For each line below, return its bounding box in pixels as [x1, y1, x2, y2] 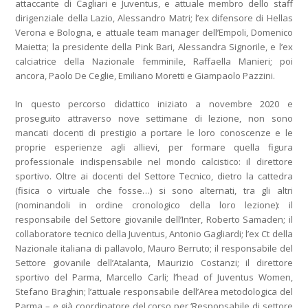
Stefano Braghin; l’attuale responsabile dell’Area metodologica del [15, 285, 293, 298]
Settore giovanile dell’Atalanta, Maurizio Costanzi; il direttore [15, 256, 293, 269]
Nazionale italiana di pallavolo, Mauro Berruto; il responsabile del [15, 241, 293, 254]
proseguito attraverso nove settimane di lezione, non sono [15, 111, 293, 124]
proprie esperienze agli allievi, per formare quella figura [15, 140, 293, 153]
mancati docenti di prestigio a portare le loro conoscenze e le [15, 126, 293, 139]
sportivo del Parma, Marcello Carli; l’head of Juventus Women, [15, 270, 293, 283]
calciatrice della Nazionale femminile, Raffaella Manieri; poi [15, 54, 293, 67]
